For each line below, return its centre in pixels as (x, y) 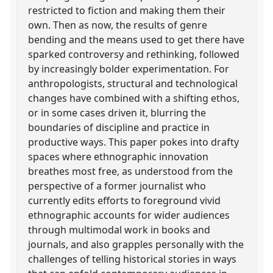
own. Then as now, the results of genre (118, 25)
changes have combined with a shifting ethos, (134, 98)
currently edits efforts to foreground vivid (125, 200)
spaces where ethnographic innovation (119, 156)
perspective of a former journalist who (117, 186)
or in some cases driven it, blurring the (117, 112)
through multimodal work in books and (119, 229)
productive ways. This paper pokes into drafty (134, 142)
